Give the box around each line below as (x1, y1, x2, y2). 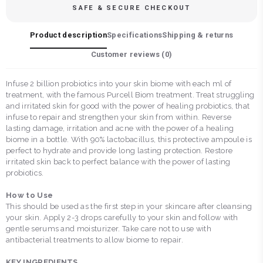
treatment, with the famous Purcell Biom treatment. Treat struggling (6, 90, 255, 99)
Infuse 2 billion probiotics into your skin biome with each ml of (6, 79, 232, 88)
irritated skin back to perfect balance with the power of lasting (6, 157, 231, 166)
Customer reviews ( (90, 50, 165, 59)
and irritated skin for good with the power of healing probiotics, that (6, 102, 250, 110)
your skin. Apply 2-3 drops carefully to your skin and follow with (6, 213, 238, 222)
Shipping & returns (162, 31, 234, 39)
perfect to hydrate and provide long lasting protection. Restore (6, 146, 233, 155)
